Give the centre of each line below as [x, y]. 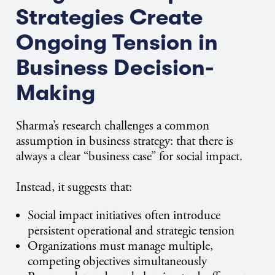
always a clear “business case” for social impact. [129, 156]
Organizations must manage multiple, [121, 246]
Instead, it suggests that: [74, 187]
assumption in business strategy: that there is [125, 141]
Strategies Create [109, 17]
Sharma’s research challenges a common [113, 126]
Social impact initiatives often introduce [124, 215]
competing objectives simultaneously [118, 261]
